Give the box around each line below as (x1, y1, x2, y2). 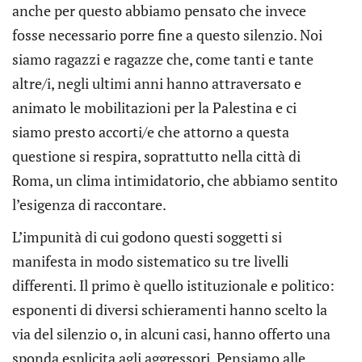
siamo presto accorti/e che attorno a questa (12, 121, 289, 141)
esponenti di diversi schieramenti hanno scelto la (12, 299, 327, 319)
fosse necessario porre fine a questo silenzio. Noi (12, 24, 322, 44)
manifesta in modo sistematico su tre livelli (12, 250, 288, 271)
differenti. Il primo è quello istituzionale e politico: (12, 275, 335, 295)
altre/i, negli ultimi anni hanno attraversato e (12, 73, 301, 93)
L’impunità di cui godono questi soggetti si (12, 226, 282, 246)
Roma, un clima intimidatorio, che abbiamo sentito (12, 170, 338, 190)
